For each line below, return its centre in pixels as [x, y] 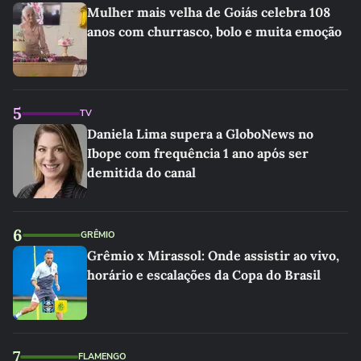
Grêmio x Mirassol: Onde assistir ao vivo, [213, 255]
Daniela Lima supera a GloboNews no [200, 134]
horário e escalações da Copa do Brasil [204, 275]
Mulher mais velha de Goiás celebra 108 [209, 12]
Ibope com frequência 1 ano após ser [198, 153]
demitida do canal [141, 172]
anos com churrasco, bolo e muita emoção [214, 31]
